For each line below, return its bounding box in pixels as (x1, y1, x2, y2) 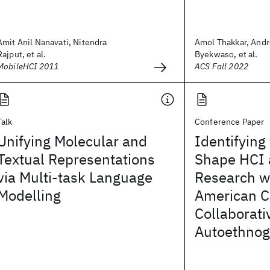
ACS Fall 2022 (195, 61, 249, 72)
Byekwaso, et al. (195, 49, 258, 60)
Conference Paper (195, 116, 265, 127)
